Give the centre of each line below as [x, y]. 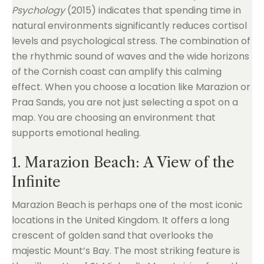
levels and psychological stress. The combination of [131, 41]
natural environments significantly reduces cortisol [129, 26]
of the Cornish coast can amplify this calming [117, 72]
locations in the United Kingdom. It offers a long [121, 220]
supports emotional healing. [76, 133]
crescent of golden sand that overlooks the [113, 235]
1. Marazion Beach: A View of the [123, 162]
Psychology [38, 10]
